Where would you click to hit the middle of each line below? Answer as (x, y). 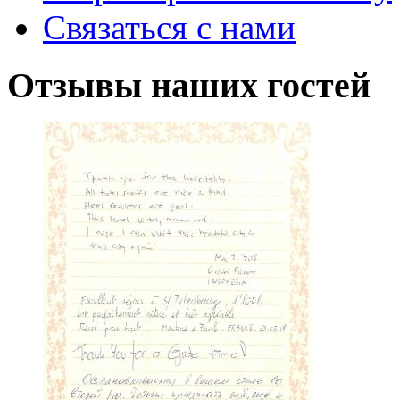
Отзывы (79, 85)
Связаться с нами (169, 27)
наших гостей (261, 85)
